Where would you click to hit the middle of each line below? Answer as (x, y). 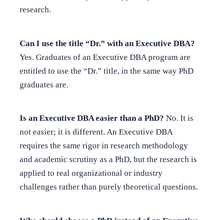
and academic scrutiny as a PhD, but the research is (108, 160)
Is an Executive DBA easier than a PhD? (92, 118)
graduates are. (44, 84)
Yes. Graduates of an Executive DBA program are (105, 57)
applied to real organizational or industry (91, 173)
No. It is (179, 118)
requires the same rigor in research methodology (104, 146)
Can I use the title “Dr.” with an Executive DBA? (107, 43)
